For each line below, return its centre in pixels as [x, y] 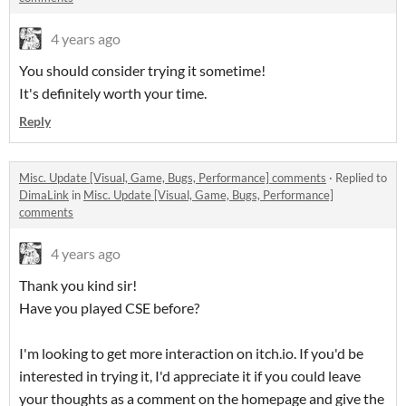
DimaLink [44, 195]
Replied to [361, 178]
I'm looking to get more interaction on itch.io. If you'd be [191, 353]
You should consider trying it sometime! [142, 71]
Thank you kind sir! [78, 285]
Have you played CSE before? [109, 308]
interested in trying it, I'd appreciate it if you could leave [190, 376]
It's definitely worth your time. [113, 93]
